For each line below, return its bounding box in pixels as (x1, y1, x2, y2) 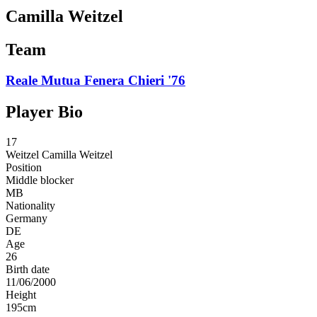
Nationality (6, 200, 55, 212)
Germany (6, 212, 47, 225)
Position (6, 161, 42, 174)
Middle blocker (6, 174, 74, 187)
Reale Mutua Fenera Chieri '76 (6, 73, 185, 88)
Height (6, 289, 36, 301)
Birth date (6, 263, 50, 276)
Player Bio (6, 103, 83, 122)
